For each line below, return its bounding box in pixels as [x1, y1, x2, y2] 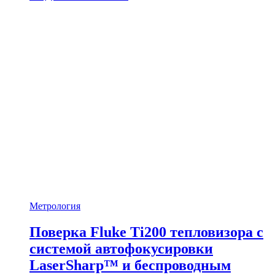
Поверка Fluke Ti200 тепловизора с [29, 223, 263, 240]
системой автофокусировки [29, 240, 213, 257]
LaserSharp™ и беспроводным [29, 257, 231, 273]
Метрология [29, 200, 80, 211]
